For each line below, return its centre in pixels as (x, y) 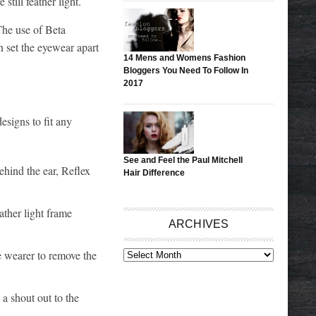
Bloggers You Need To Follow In (186, 70)
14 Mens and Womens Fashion (185, 57)
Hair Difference (154, 173)
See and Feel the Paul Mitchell (183, 160)
